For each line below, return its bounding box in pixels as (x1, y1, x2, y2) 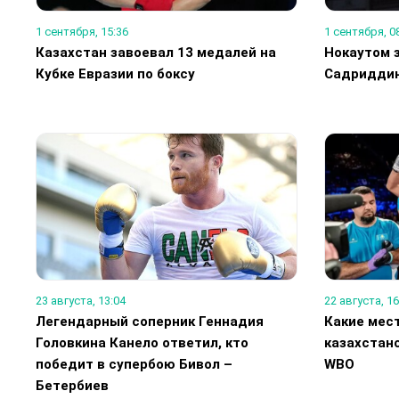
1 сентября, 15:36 (36, 25, 128, 39)
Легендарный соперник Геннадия (36, 313, 264, 330)
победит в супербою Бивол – (36, 356, 232, 373)
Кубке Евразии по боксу (36, 66, 195, 83)
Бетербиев (36, 378, 109, 395)
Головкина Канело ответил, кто (36, 335, 248, 352)
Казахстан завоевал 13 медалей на (36, 45, 276, 61)
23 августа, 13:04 (36, 294, 126, 308)
